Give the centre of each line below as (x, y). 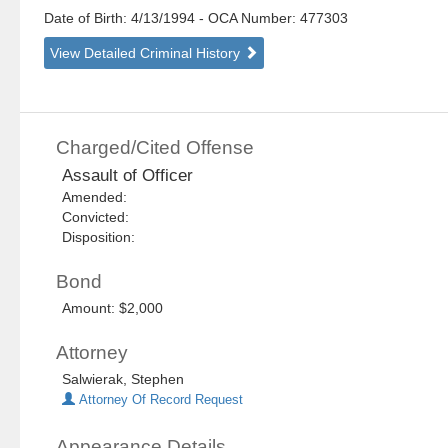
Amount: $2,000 (113, 308)
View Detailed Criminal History (147, 53)
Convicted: (100, 217)
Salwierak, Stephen (123, 379)
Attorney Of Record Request (159, 400)
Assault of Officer (128, 176)
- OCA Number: (248, 18)
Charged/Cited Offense (155, 148)
